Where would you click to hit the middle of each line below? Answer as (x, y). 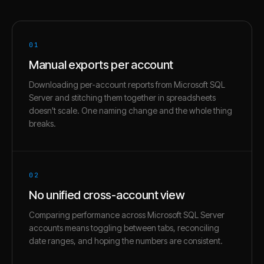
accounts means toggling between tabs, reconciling (124, 227)
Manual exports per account (101, 65)
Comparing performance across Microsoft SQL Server (127, 214)
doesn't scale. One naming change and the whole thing (131, 110)
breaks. (42, 123)
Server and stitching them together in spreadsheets (122, 97)
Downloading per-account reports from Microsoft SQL (127, 84)
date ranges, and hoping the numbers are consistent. (126, 240)
